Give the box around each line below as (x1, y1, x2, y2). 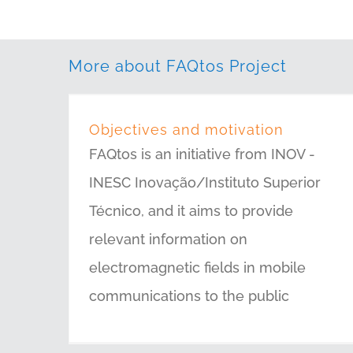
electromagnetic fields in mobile (89, 259, 306, 276)
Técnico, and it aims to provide (89, 203, 293, 219)
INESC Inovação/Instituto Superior (89, 174, 321, 191)
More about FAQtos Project (69, 57, 287, 76)
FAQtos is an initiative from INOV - (89, 146, 315, 162)
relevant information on (89, 231, 247, 247)
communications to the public (89, 288, 289, 304)
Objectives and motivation (89, 121, 284, 138)
